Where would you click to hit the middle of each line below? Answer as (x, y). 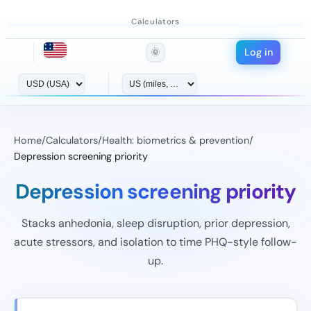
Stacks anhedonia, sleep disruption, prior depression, (155, 223)
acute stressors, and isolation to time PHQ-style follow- (155, 242)
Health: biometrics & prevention (176, 140)
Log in (258, 52)
